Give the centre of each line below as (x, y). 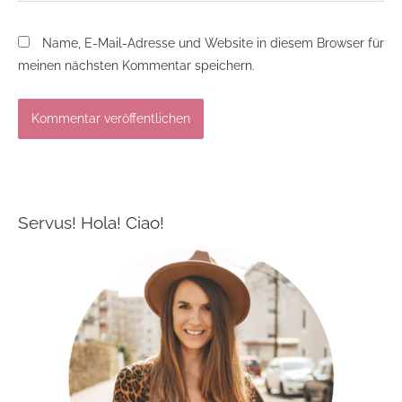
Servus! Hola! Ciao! (91, 222)
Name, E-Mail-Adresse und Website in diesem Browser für (213, 43)
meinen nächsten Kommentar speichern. (136, 65)
